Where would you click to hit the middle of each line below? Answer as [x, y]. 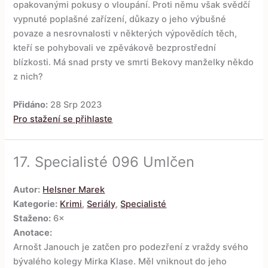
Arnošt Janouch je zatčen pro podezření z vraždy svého [131, 247]
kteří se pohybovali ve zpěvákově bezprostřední [115, 48]
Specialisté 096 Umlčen [115, 162]
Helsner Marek [74, 189]
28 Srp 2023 [75, 104]
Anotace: [33, 232]
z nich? [28, 76]
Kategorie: [36, 204]
